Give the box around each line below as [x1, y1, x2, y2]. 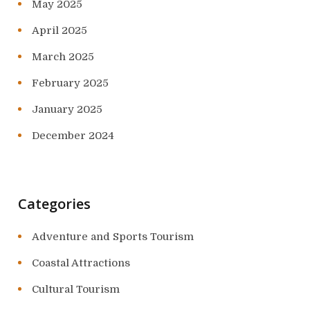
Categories [18, 194, 91, 214]
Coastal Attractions [32, 257, 130, 270]
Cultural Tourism [32, 283, 120, 296]
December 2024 [32, 129, 114, 143]
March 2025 [32, 51, 94, 64]
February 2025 [32, 77, 109, 90]
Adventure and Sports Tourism [32, 230, 194, 244]
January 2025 [32, 103, 102, 116]
